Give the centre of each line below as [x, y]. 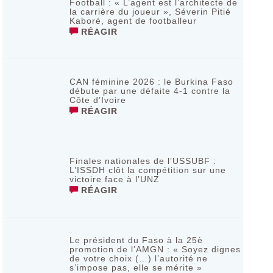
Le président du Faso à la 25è [136, 240]
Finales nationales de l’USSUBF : [143, 161]
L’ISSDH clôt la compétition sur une [147, 170]
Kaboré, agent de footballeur [133, 21]
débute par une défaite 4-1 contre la [150, 91]
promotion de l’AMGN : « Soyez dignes [155, 249]
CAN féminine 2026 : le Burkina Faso [151, 82]
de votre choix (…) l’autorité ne [138, 258]
